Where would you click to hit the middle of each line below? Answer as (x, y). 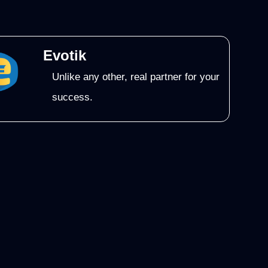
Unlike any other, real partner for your (136, 77)
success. (73, 97)
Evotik (65, 55)
